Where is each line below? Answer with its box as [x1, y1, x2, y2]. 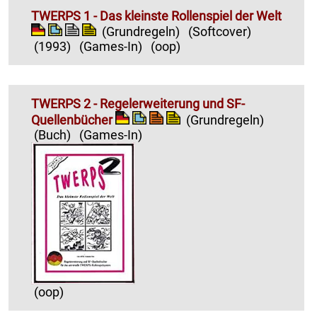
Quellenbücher [31, 112, 113, 127]
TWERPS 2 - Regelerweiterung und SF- [31, 96, 245, 112]
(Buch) [34, 127, 71, 142]
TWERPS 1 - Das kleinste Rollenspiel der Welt [31, 8, 282, 23]
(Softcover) [188, 24, 251, 40]
